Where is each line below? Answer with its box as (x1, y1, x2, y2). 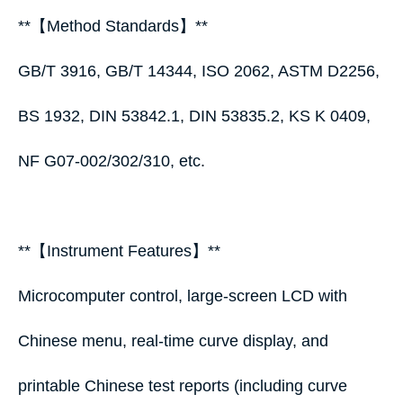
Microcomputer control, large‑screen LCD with (18, 287, 347, 305)
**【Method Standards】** (18, 17, 217, 35)
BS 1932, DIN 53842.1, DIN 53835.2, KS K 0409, (18, 107, 371, 125)
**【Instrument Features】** (18, 242, 229, 260)
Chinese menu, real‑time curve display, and (18, 332, 328, 350)
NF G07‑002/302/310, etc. (18, 152, 205, 170)
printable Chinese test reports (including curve (18, 377, 347, 395)
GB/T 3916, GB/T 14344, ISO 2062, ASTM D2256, (18, 62, 380, 80)
